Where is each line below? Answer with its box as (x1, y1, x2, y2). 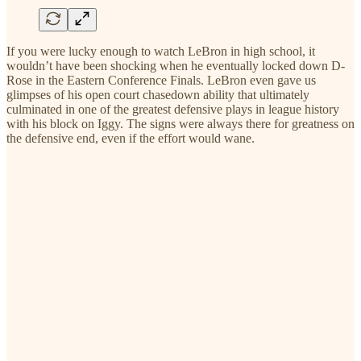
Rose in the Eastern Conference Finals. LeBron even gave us (6, 73, 316, 87)
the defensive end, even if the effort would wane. (6, 131, 258, 145)
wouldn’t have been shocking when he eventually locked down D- (6, 58, 345, 73)
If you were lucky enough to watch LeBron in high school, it (6, 44, 315, 58)
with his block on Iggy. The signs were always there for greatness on (6, 116, 355, 131)
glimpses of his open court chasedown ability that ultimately (6, 87, 309, 102)
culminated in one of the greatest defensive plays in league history (6, 102, 339, 116)
